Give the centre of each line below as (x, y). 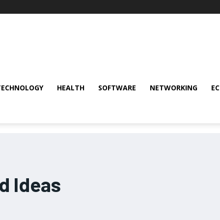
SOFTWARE (117, 88)
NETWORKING (174, 88)
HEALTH (71, 88)
